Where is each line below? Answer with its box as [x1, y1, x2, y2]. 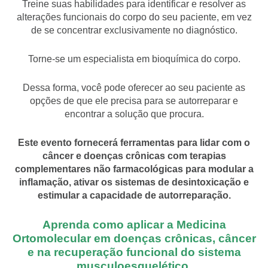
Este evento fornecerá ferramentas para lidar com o [18, 138, 250, 148]
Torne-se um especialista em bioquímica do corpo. [28, 53, 240, 64]
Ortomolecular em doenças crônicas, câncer [12, 232, 256, 245]
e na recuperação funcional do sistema [27, 245, 241, 258]
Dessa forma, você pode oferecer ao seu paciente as [23, 83, 245, 93]
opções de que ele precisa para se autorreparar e [30, 96, 238, 106]
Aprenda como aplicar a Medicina [42, 218, 226, 231]
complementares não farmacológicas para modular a [14, 164, 254, 175]
